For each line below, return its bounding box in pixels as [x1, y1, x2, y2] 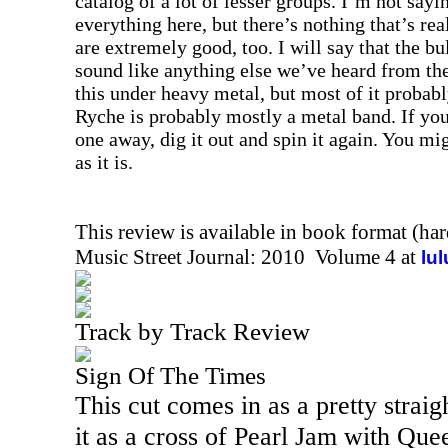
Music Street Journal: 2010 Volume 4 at [75, 245, 421, 269]
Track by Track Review [75, 318, 310, 345]
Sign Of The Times [75, 362, 266, 389]
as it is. [75, 151, 133, 173]
